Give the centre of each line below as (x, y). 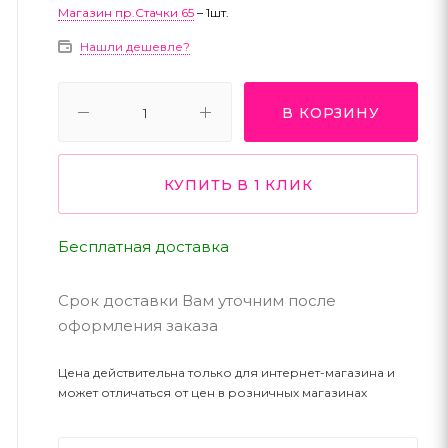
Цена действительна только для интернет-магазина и (226, 372)
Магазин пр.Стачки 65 (126, 12)
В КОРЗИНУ (331, 113)
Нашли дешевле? (135, 46)
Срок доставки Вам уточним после (197, 300)
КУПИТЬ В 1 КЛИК (238, 185)
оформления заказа (138, 325)
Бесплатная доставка (143, 246)
